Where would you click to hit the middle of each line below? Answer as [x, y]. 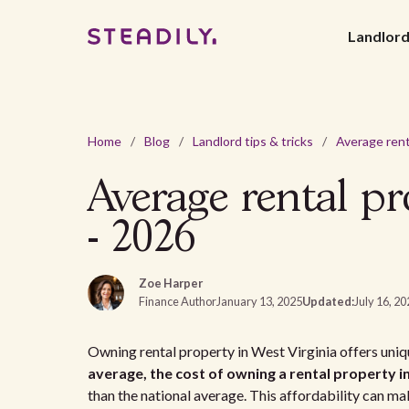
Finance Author [178, 301]
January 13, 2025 [259, 301]
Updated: [328, 301]
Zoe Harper [171, 283]
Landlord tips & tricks [253, 141]
